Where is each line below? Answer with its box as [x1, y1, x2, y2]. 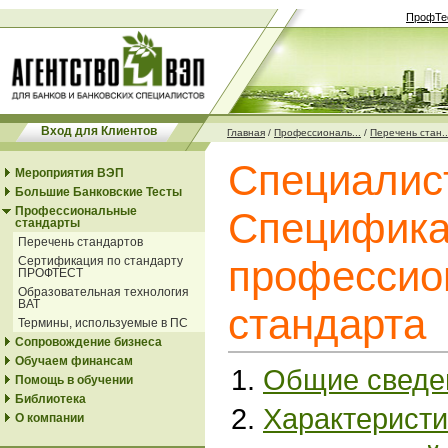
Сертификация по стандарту [18, 254, 183, 268]
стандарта [228, 301, 426, 348]
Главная [227, 127, 265, 138]
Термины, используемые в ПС [18, 316, 188, 330]
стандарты [15, 216, 80, 230]
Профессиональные [15, 204, 137, 218]
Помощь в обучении [15, 373, 133, 387]
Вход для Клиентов [40, 124, 157, 138]
